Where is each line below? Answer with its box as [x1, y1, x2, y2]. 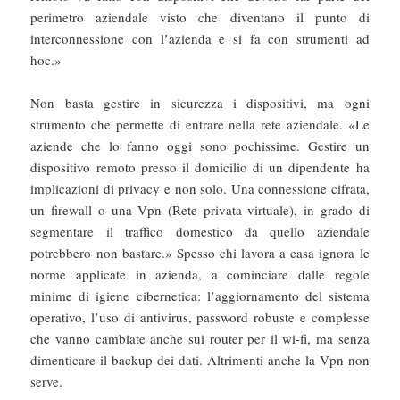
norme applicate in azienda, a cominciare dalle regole [30, 265, 370, 284]
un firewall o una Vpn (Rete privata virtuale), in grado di [30, 201, 370, 220]
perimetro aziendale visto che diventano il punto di [30, 8, 370, 27]
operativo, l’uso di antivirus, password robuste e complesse [30, 308, 370, 327]
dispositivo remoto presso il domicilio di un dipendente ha [30, 158, 370, 177]
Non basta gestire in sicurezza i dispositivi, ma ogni [30, 94, 370, 112]
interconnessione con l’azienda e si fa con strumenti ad [30, 29, 370, 48]
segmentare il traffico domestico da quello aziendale [30, 222, 370, 241]
